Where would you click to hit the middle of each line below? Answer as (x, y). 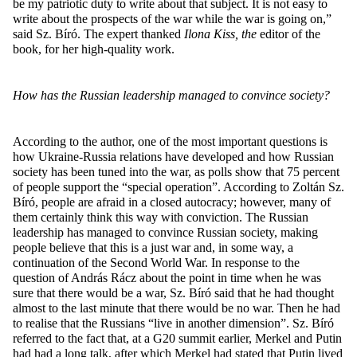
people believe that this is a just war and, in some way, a (153, 247)
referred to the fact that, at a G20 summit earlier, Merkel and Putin (177, 338)
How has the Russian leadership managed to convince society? (171, 95)
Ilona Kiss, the (220, 33)
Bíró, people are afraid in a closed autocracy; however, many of (172, 202)
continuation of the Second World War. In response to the (156, 262)
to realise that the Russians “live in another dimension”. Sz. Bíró (173, 323)
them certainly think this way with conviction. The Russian (161, 217)
